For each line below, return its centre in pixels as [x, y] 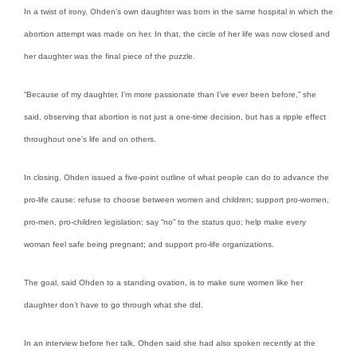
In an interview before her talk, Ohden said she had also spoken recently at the [170, 343]
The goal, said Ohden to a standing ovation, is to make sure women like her [163, 282]
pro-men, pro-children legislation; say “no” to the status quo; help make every [165, 222]
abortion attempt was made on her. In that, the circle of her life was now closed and [177, 33]
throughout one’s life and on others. [90, 139]
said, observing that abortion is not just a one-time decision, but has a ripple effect [175, 116]
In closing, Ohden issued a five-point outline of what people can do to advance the [177, 177]
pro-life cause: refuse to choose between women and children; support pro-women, [177, 199]
